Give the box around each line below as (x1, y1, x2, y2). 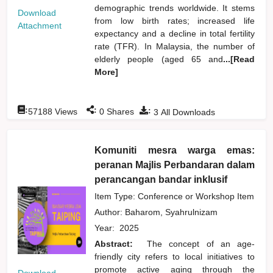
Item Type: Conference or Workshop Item (94, 191, 255, 201)
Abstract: (94, 238, 140, 249)
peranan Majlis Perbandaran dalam (94, 159, 255, 170)
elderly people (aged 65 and (94, 54, 224, 64)
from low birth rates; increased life (94, 15, 255, 26)
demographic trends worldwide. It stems (94, 2, 255, 13)
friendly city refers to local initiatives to (94, 251, 255, 261)
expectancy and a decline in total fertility (94, 28, 255, 38)
